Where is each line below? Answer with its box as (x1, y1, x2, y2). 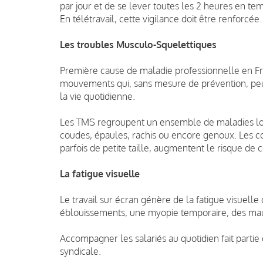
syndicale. (60, 245, 101, 257)
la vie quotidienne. (60, 90, 135, 102)
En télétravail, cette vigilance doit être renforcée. (60, 12, 262, 25)
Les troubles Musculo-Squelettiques (60, 38, 217, 50)
